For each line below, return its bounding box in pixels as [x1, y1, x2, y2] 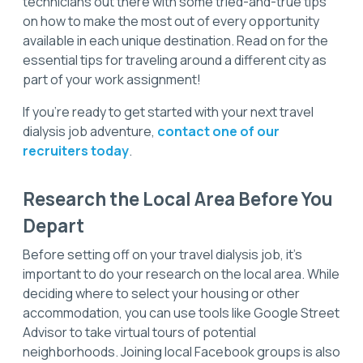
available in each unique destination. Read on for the [23, 31, 328, 49]
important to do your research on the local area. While [23, 264, 340, 283]
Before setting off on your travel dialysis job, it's [23, 245, 302, 263]
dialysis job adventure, [23, 122, 157, 140]
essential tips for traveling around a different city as [23, 50, 327, 69]
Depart [23, 213, 84, 239]
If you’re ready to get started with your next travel [23, 102, 314, 121]
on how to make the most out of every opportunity [23, 11, 319, 30]
